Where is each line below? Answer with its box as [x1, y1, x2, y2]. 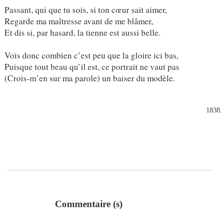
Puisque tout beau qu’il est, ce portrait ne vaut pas [4, 60, 179, 72]
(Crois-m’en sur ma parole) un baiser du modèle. [4, 72, 175, 84]
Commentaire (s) [55, 199, 122, 210]
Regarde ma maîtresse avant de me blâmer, [4, 15, 153, 27]
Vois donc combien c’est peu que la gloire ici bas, [4, 49, 178, 61]
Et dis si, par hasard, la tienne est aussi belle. [4, 26, 161, 38]
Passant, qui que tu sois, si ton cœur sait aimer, [4, 3, 167, 15]
